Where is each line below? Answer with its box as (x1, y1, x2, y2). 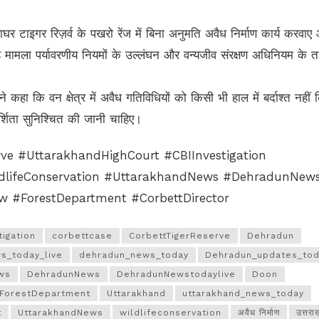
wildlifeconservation (120, 307, 221, 318)
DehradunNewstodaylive (117, 268, 236, 279)
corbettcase (52, 230, 113, 241)
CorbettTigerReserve (129, 230, 231, 241)
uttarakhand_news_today (182, 288, 304, 298)
